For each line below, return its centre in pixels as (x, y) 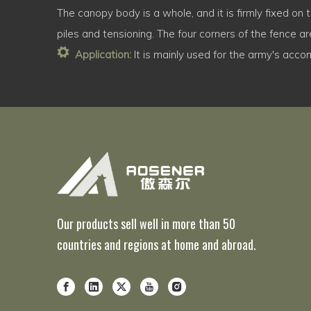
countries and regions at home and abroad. (157, 244)
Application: (103, 55)
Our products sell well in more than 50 (146, 223)
